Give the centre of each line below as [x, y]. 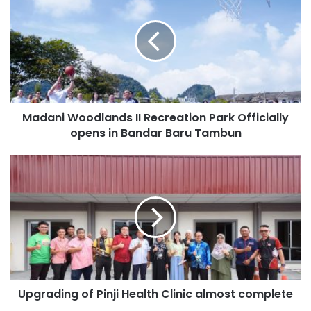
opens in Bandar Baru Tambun [155, 133]
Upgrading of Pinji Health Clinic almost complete [155, 294]
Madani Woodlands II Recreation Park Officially [155, 117]
